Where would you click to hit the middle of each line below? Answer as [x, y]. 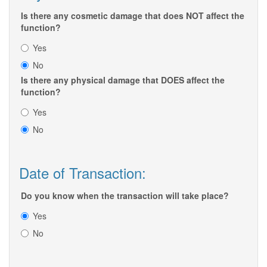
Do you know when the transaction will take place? [125, 196]
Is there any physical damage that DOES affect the [123, 80]
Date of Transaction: [83, 173]
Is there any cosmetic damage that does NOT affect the [133, 16]
